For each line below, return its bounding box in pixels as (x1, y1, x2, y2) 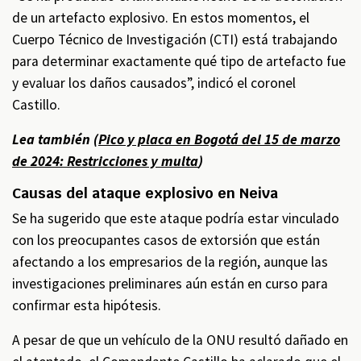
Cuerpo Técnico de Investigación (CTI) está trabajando (12, 31, 338, 48)
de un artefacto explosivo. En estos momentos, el (12, 9, 309, 27)
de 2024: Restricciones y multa (12, 152, 198, 170)
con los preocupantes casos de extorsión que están (12, 231, 320, 249)
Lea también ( (12, 131, 98, 148)
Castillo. (12, 96, 64, 114)
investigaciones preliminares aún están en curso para (12, 275, 328, 293)
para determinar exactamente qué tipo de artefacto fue (12, 52, 346, 70)
